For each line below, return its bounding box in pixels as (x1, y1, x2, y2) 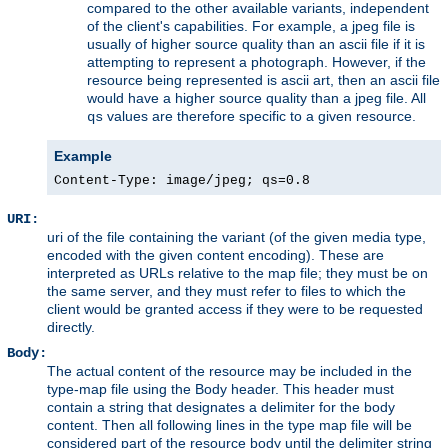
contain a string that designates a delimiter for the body (47, 399, 395, 416)
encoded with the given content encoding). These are (47, 247, 384, 264)
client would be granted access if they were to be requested (47, 301, 423, 318)
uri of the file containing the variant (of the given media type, (47, 229, 426, 246)
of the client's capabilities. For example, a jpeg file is (87, 18, 415, 35)
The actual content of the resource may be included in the (47, 363, 412, 380)
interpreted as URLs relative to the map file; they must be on (47, 265, 428, 282)
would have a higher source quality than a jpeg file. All (87, 90, 426, 107)
